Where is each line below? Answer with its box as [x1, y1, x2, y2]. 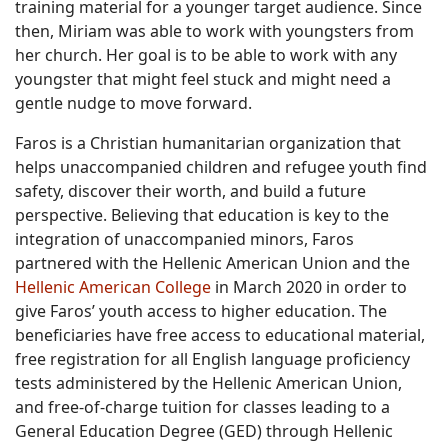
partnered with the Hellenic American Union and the [15, 252, 410, 275]
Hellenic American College [15, 276, 211, 299]
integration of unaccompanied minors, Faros [15, 228, 354, 251]
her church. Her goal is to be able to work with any [15, 44, 397, 67]
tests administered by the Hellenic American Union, [15, 372, 402, 395]
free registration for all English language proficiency [15, 348, 410, 371]
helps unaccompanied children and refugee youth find [15, 156, 427, 179]
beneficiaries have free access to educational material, [15, 324, 425, 347]
